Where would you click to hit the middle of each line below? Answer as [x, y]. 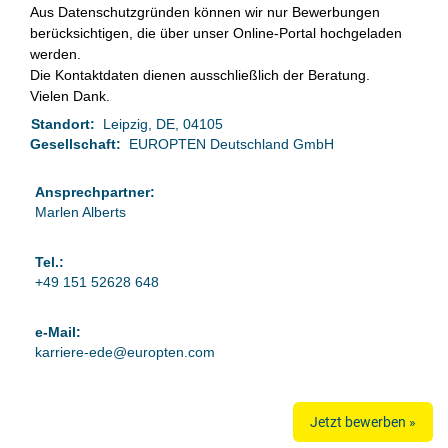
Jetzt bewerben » [363, 422]
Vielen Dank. [70, 96]
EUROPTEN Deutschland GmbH [231, 144]
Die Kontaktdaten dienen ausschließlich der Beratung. [200, 75]
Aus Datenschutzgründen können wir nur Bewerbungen [205, 12]
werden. [55, 54]
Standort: [67, 124]
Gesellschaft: [79, 144]
